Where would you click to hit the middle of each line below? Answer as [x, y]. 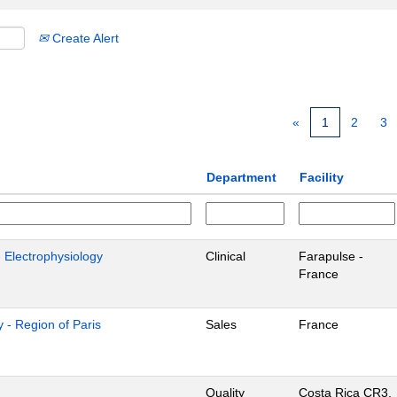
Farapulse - [331, 256]
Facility [322, 177]
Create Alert [84, 38]
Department [241, 177]
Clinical [226, 256]
